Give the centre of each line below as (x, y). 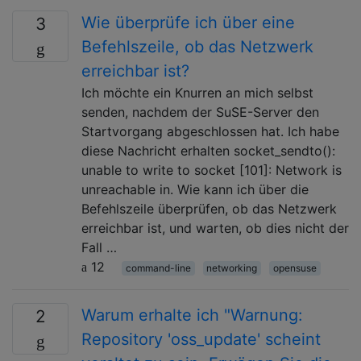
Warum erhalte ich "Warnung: (192, 315)
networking (232, 268)
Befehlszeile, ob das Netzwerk (197, 46)
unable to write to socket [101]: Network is (212, 170)
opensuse (295, 268)
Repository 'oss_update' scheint (201, 339)
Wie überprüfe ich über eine (188, 22)
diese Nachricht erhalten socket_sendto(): (208, 150)
